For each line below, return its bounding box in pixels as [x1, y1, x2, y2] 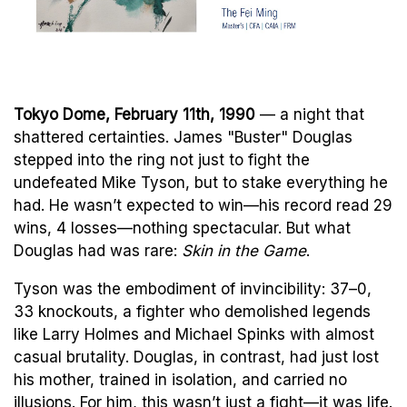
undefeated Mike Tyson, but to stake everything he [14, 173, 388, 192]
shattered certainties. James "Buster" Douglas [14, 127, 352, 146]
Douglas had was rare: [14, 241, 182, 260]
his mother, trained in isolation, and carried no [14, 370, 347, 389]
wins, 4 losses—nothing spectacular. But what [14, 218, 351, 237]
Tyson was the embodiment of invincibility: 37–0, [14, 279, 372, 298]
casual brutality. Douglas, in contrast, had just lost [14, 347, 379, 366]
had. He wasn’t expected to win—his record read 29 [14, 195, 392, 214]
